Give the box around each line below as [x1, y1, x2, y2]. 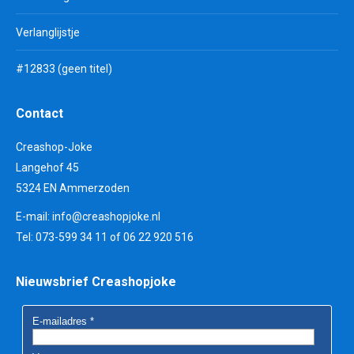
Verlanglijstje [16, 26, 80, 39]
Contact [16, 106, 63, 121]
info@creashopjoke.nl [52, 210, 160, 223]
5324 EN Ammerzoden [16, 182, 130, 194]
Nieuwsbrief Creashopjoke [16, 274, 176, 289]
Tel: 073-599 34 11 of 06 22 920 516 [16, 231, 194, 243]
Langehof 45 [16, 161, 79, 174]
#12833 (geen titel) [16, 62, 112, 75]
